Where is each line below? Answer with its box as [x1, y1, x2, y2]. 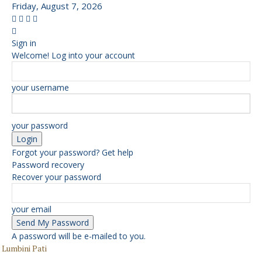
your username [12, 82, 69, 93]
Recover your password [12, 171, 101, 182]
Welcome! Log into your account [12, 50, 135, 61]
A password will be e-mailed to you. [12, 230, 146, 242]
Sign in [12, 37, 36, 49]
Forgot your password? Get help [12, 147, 133, 158]
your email [12, 204, 51, 215]
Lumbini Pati [2, 243, 47, 254]
